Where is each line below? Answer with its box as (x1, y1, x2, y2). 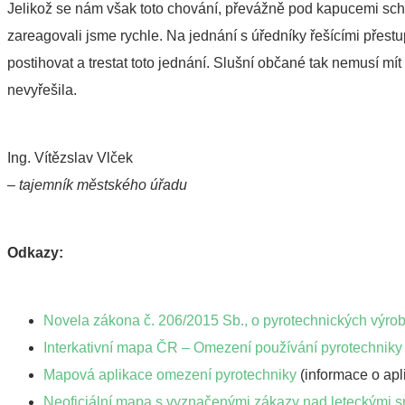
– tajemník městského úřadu (7, 176, 187, 193)
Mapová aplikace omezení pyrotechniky (43, 366, 297, 382)
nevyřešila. (7, 81, 77, 98)
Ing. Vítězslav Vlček (7, 149, 133, 165)
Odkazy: (7, 244, 63, 260)
